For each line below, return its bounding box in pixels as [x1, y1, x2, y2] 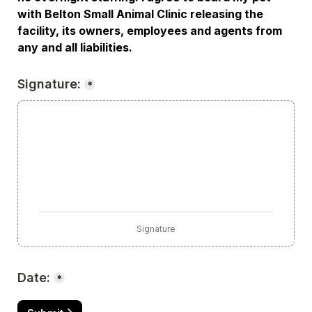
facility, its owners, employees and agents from [17, 24, 282, 38]
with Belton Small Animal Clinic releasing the [17, 7, 263, 21]
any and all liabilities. [17, 40, 132, 54]
